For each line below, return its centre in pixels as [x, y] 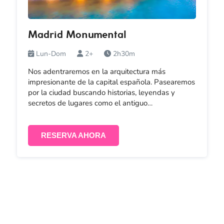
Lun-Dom [51, 53]
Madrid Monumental [77, 35]
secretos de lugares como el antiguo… [90, 103]
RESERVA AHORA [73, 135]
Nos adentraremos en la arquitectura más [96, 71]
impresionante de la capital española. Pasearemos [111, 82]
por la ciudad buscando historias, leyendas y [101, 92]
